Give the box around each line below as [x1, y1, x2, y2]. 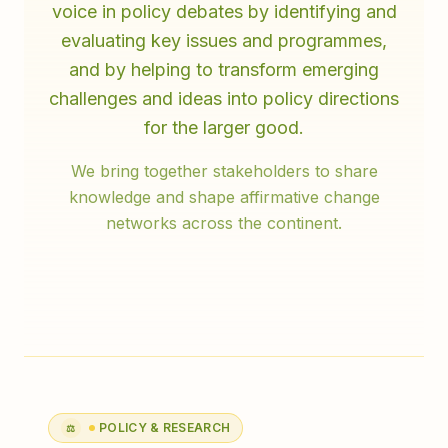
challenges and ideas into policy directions [49, 88, 399, 109]
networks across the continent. [106, 213, 342, 233]
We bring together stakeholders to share [70, 161, 378, 181]
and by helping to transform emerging [69, 59, 379, 80]
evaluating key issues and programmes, [61, 30, 387, 51]
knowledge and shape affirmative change [68, 187, 380, 207]
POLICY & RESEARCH [99, 420, 231, 435]
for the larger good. [144, 117, 304, 138]
